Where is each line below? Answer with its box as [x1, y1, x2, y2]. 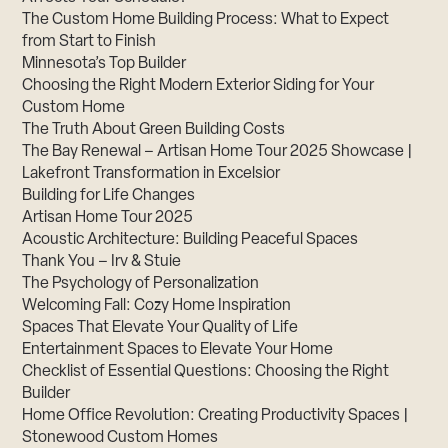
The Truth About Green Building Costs [22, 122, 286, 139]
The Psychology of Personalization [22, 276, 260, 293]
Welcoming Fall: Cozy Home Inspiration [22, 298, 292, 315]
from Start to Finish [22, 34, 157, 51]
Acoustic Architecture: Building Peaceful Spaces [22, 232, 359, 249]
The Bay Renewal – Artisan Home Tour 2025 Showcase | [22, 144, 414, 161]
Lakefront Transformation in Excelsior [22, 166, 281, 183]
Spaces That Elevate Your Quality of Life [22, 320, 299, 337]
